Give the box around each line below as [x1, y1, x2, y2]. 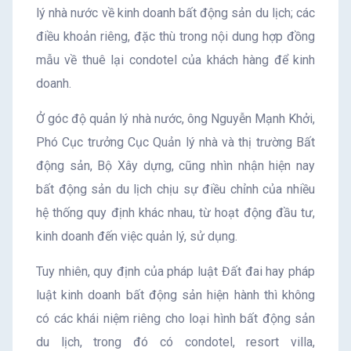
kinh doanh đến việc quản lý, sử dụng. [36, 229, 237, 244]
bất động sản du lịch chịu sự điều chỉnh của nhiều [36, 182, 315, 197]
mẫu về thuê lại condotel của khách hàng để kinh [36, 52, 315, 68]
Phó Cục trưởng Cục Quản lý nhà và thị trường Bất [36, 135, 315, 150]
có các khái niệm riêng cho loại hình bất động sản [36, 311, 315, 327]
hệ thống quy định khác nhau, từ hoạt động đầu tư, [36, 205, 315, 221]
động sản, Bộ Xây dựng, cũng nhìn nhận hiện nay [36, 158, 315, 174]
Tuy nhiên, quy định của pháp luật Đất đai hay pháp [36, 264, 315, 280]
